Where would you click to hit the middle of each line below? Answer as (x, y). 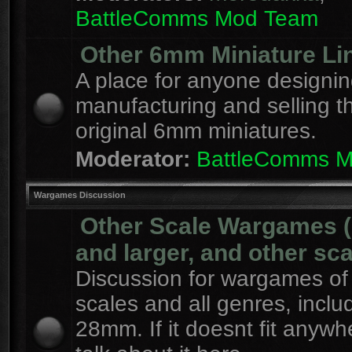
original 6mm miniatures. (196, 131)
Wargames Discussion (80, 195)
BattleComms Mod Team (197, 18)
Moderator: (133, 159)
